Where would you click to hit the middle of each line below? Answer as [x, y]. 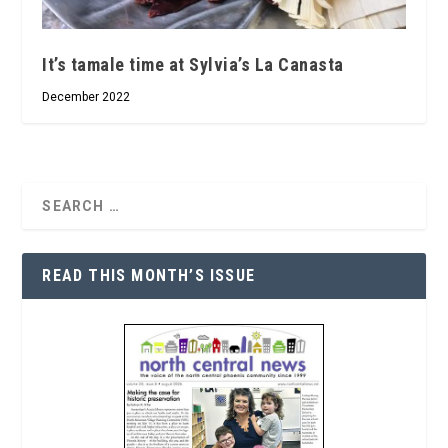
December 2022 [86, 97]
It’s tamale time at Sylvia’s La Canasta [193, 64]
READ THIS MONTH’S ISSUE [149, 275]
